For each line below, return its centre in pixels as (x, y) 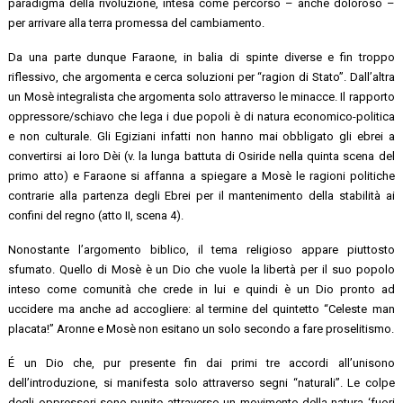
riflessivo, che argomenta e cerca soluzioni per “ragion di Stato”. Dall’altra (201, 76)
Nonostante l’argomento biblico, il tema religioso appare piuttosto (201, 249)
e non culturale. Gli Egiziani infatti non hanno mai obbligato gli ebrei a (201, 136)
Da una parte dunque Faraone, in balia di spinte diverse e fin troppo (201, 57)
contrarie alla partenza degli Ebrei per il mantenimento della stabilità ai (201, 195)
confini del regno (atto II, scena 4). (96, 215)
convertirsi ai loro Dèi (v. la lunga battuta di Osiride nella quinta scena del (201, 156)
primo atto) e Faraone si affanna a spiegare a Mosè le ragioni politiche (201, 175)
